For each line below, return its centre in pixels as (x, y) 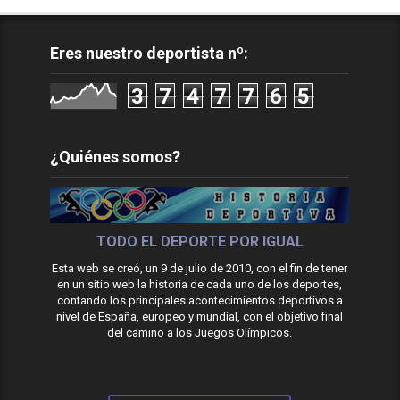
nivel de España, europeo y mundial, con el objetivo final (200, 316)
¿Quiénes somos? (116, 157)
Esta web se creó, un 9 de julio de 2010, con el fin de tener (200, 268)
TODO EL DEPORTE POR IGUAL (200, 241)
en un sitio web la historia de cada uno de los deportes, (200, 284)
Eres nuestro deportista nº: (150, 53)
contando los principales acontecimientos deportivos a (200, 300)
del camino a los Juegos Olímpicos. (200, 332)
